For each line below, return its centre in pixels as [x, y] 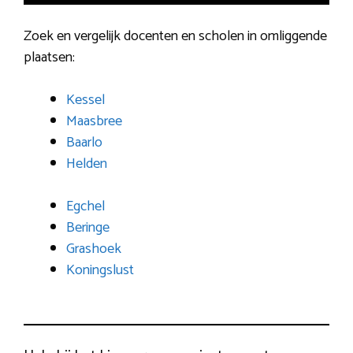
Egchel [85, 206]
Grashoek [94, 249]
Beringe [88, 227]
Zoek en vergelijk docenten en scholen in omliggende [175, 36]
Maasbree [94, 121]
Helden [87, 163]
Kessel [85, 100]
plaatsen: [49, 57]
